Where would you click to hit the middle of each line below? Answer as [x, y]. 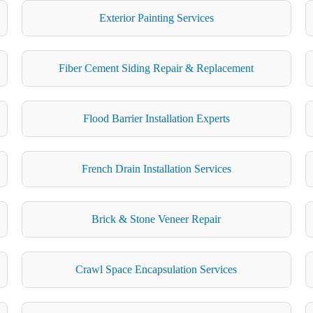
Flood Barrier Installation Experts [156, 118]
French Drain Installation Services [156, 168]
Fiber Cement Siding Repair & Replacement [156, 68]
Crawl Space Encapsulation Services [156, 269]
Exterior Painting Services [156, 17]
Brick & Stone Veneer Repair [156, 219]
